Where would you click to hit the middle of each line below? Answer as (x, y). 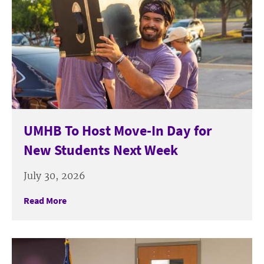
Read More (45, 201)
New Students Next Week (101, 150)
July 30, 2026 (55, 176)
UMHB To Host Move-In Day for (118, 131)
